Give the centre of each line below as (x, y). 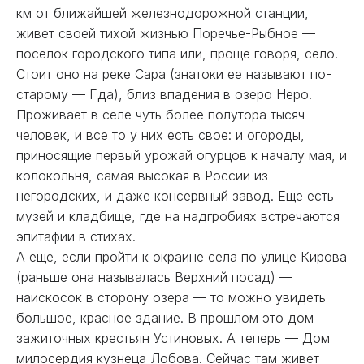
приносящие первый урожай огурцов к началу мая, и (182, 155)
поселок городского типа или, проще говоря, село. (177, 54)
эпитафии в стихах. (78, 236)
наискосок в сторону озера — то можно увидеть (171, 297)
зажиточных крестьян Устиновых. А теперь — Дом (173, 338)
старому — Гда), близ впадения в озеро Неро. (164, 94)
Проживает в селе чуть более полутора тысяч (160, 115)
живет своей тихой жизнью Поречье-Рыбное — (166, 33)
